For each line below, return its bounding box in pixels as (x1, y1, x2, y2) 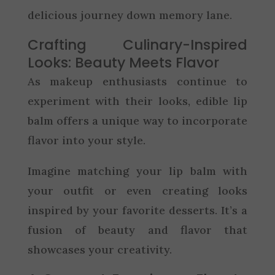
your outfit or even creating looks (27, 183, 248, 198)
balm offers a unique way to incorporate (27, 113, 248, 128)
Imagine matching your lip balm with (27, 163, 248, 178)
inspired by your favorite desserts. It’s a (27, 203, 248, 217)
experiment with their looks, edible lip (27, 93, 248, 108)
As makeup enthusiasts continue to (27, 74, 248, 88)
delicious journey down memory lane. (27, 7, 232, 22)
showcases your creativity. (27, 242, 172, 257)
